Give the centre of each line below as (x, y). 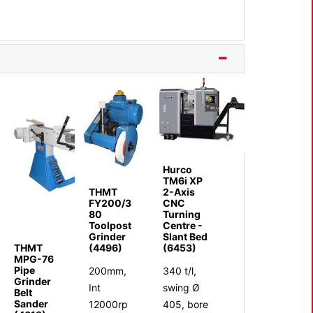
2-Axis (179, 191)
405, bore (185, 304)
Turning (181, 214)
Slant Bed (185, 236)
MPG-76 (34, 259)
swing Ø (181, 287)
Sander (31, 303)
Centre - (182, 225)
